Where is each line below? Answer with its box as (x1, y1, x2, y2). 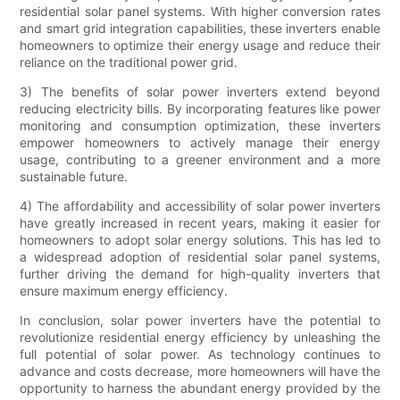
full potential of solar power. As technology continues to (20, 346, 380, 362)
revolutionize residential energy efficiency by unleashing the (20, 329, 380, 346)
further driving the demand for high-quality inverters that (20, 266, 380, 282)
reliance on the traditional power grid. (20, 54, 238, 71)
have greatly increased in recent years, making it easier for (20, 215, 380, 231)
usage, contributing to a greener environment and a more (20, 152, 380, 168)
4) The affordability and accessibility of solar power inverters (20, 198, 380, 214)
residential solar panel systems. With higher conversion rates (20, 4, 380, 20)
